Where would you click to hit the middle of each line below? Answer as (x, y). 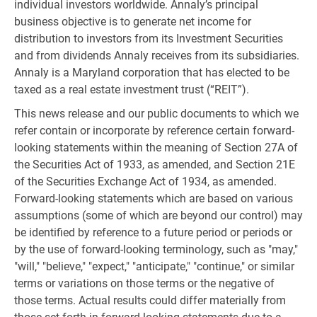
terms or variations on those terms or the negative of (144, 283)
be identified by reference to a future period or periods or (153, 232)
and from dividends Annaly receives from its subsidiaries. (157, 56)
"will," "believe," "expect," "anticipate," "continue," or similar (154, 266)
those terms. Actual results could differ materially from (150, 300)
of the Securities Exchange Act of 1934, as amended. (145, 181)
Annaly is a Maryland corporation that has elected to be (152, 73)
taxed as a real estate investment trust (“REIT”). (132, 90)
